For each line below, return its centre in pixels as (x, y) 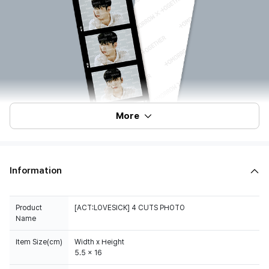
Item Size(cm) (39, 242)
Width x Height (99, 242)
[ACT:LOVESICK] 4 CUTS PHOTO (130, 208)
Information (36, 171)
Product (29, 208)
